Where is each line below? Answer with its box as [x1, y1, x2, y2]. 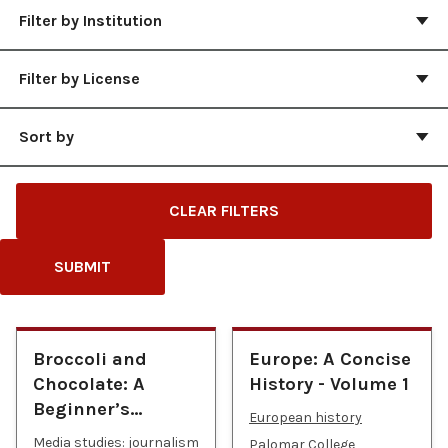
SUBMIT [54, 257, 111, 276]
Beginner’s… [33, 398, 143, 420]
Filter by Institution [19, 11, 162, 30]
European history [249, 408, 362, 426]
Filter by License [19, 69, 140, 88]
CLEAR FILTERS [169, 201, 279, 220]
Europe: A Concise [249, 348, 411, 370]
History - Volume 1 [249, 373, 409, 395]
